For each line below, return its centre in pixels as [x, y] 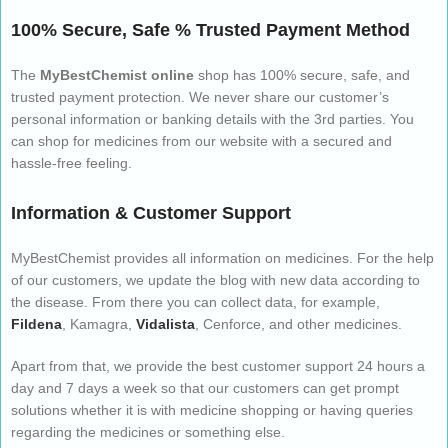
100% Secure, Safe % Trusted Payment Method [210, 30]
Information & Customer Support [151, 213]
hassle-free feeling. [71, 163]
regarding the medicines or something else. [148, 432]
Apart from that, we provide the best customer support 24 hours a [218, 366]
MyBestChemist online [117, 75]
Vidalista [165, 324]
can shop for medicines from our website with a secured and [201, 141]
